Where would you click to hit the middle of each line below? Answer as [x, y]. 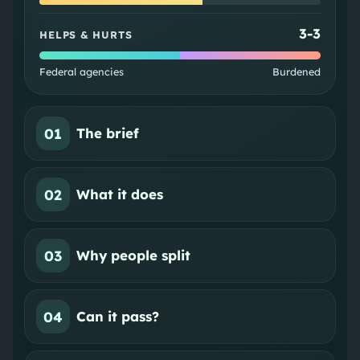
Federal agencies [82, 72]
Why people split [134, 256]
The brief [108, 133]
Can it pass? [118, 317]
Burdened [296, 72]
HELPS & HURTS [86, 35]
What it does [120, 194]
